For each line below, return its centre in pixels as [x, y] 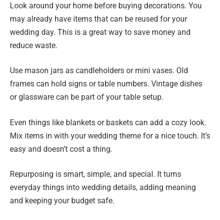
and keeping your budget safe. [62, 201]
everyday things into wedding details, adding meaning [103, 188]
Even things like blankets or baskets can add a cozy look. [108, 122]
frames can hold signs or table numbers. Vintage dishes [106, 84]
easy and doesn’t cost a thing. [61, 149]
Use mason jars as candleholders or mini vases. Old [99, 71]
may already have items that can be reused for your [98, 19]
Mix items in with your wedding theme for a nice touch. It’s [110, 136]
